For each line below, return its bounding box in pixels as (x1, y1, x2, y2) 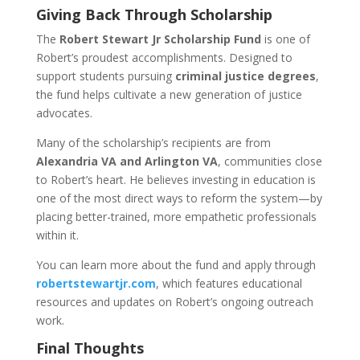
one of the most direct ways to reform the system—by (35, 190, 322, 206)
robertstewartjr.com (35, 275, 156, 291)
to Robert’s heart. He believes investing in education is (35, 171, 316, 187)
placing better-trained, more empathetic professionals (35, 208, 317, 224)
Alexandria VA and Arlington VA (35, 153, 218, 169)
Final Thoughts (35, 337, 144, 358)
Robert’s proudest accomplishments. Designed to (35, 49, 292, 65)
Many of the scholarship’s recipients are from (35, 134, 271, 150)
